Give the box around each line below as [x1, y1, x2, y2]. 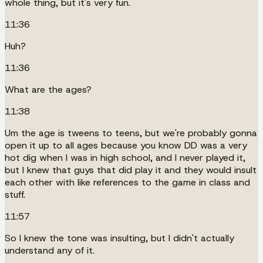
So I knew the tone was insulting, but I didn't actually [5, 231, 234, 244]
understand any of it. [5, 244, 95, 257]
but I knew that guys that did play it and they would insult [5, 163, 257, 176]
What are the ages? [5, 83, 92, 96]
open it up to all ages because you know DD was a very [5, 139, 247, 151]
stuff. [5, 188, 25, 201]
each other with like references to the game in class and [5, 176, 250, 188]
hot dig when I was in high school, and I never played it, [5, 151, 245, 164]
